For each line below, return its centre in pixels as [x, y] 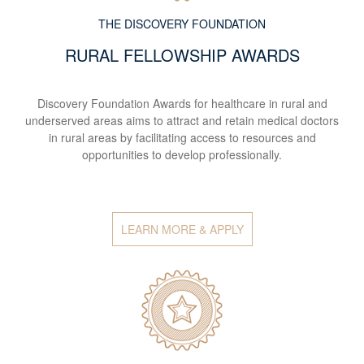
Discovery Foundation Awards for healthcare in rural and [182, 104]
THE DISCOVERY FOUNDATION [182, 24]
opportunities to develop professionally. [182, 155]
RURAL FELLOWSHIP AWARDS [182, 55]
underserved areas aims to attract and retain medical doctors [182, 121]
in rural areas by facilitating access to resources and [182, 138]
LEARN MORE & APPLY [182, 230]
